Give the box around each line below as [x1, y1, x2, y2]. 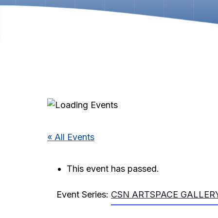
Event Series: [56, 189, 111, 200]
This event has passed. [67, 163, 159, 174]
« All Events [47, 131, 94, 142]
